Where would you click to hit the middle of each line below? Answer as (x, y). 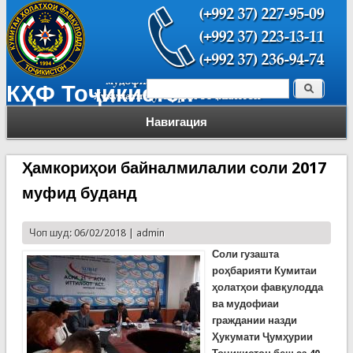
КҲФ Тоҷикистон (100, 94)
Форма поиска (214, 92)
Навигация (176, 122)
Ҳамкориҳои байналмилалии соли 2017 (174, 168)
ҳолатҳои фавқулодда (267, 287)
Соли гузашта (245, 254)
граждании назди (254, 320)
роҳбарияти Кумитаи (264, 271)
